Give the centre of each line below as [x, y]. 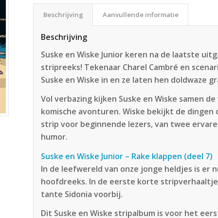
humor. [54, 137]
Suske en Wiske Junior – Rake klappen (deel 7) [127, 156]
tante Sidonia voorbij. [82, 194]
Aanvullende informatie [141, 15]
